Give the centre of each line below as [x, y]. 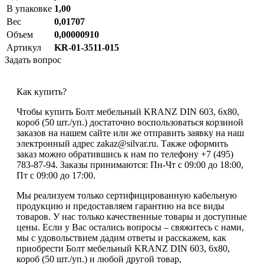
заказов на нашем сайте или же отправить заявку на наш [130, 133]
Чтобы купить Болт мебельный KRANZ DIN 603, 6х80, [128, 111]
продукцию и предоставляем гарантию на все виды [121, 206]
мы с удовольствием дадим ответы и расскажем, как [121, 237]
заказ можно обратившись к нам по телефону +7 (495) [125, 154]
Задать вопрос [33, 60]
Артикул [24, 47]
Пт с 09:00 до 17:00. [56, 175]
